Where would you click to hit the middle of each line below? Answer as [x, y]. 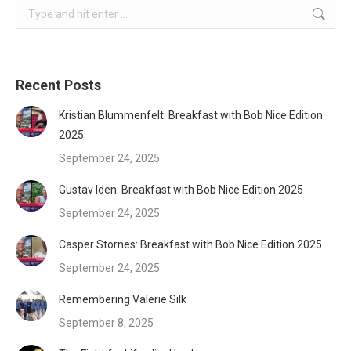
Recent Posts [58, 85]
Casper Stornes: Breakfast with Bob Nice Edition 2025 [190, 245]
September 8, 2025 [106, 323]
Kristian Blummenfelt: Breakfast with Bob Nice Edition [191, 116]
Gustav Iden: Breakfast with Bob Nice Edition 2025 [181, 190]
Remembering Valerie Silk [123, 300]
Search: [34, 8]
